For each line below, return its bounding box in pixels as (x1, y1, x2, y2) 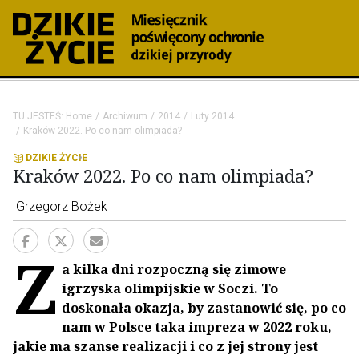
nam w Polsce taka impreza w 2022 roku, (62, 318, 332, 336)
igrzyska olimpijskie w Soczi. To (62, 280, 278, 297)
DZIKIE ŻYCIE (26, 152, 87, 163)
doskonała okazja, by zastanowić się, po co (62, 299, 346, 317)
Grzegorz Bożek (16, 199, 107, 214)
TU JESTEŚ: (13, 111, 66, 122)
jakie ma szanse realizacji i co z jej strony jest (13, 337, 318, 355)
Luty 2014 (191, 111, 234, 122)
